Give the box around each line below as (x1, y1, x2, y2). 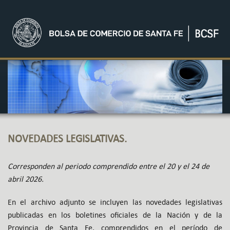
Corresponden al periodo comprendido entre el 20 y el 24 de (8, 161, 209, 171)
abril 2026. (8, 174, 44, 184)
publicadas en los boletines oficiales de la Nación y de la (8, 210, 222, 220)
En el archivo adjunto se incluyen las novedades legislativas (8, 197, 222, 207)
